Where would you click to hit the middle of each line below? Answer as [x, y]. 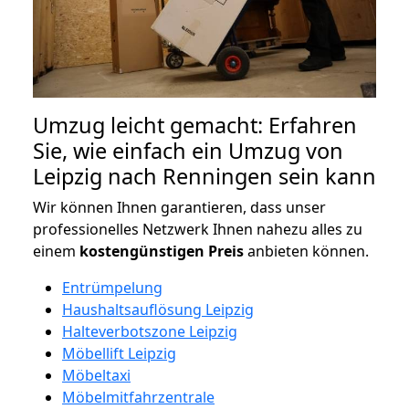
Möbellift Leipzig [119, 353]
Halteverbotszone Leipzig [150, 331]
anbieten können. [306, 251]
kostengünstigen [142, 251]
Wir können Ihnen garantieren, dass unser [179, 207]
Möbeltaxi [96, 375]
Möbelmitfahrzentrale [138, 397]
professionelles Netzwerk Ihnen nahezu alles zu [198, 229]
